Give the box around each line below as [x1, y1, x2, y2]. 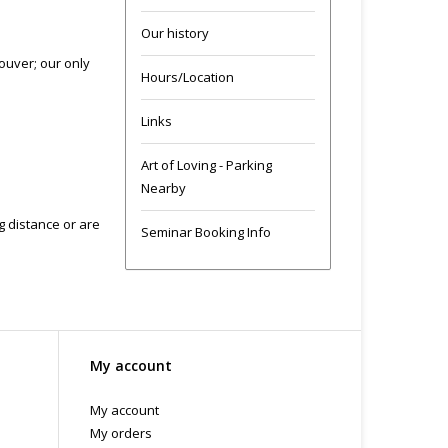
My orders [90, 423, 152, 442]
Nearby [140, 178, 186, 197]
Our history [140, 23, 209, 42]
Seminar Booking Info [140, 222, 271, 241]
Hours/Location [140, 67, 234, 86]
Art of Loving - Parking [140, 155, 272, 174]
